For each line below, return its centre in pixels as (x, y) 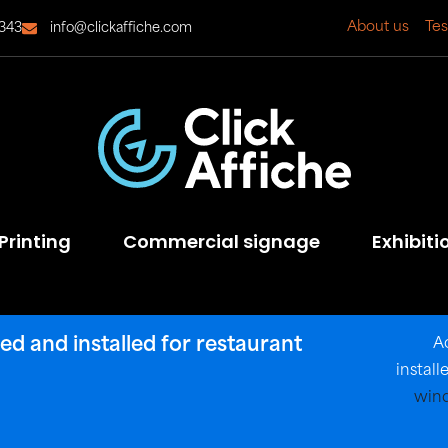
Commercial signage (221, 241)
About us (377, 27)
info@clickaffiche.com (121, 28)
